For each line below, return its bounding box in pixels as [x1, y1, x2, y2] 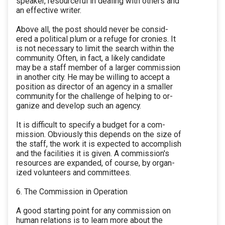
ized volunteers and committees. [16, 168, 131, 178]
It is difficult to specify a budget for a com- [16, 120, 165, 130]
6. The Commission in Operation [16, 187, 128, 197]
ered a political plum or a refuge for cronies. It [16, 34, 176, 44]
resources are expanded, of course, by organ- [16, 158, 175, 168]
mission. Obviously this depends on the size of [16, 130, 181, 140]
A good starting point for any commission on [16, 206, 171, 216]
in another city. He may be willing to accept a [16, 72, 170, 82]
